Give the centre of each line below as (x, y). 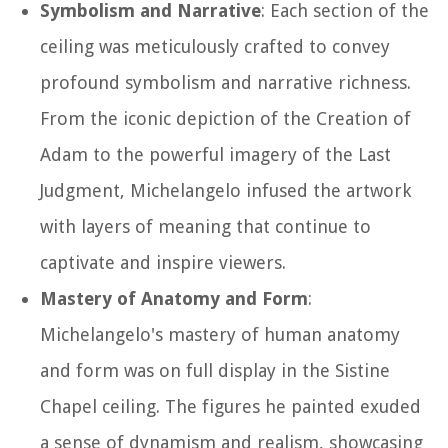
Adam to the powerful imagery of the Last (215, 154)
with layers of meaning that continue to (205, 226)
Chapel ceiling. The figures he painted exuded (230, 406)
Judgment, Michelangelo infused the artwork (225, 190)
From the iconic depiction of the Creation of (225, 118)
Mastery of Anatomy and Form (174, 298)
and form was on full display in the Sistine (215, 370)
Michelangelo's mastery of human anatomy (220, 334)
